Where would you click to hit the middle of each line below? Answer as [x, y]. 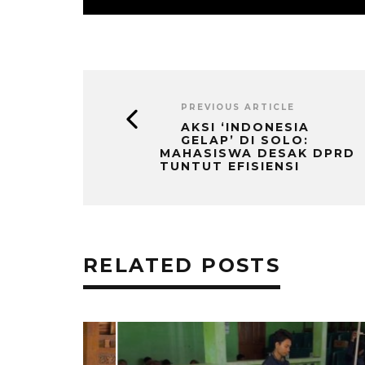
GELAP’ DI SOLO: [245, 140]
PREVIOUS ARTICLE [238, 107]
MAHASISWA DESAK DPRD [257, 153]
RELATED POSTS [182, 265]
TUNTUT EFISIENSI [230, 166]
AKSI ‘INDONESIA [245, 127]
